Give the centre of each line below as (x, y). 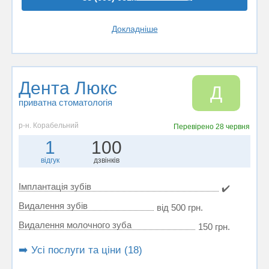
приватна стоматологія (65, 102)
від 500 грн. (180, 207)
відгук (50, 160)
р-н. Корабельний (49, 125)
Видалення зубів (53, 206)
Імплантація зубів (55, 186)
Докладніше (134, 29)
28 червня (233, 127)
